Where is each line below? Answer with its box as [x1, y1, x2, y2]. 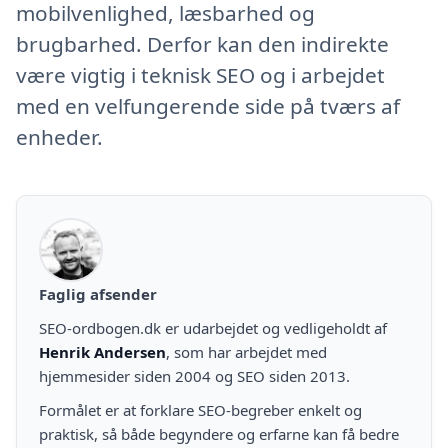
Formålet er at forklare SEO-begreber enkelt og [39, 399, 362, 420]
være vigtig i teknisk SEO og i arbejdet [16, 60, 385, 89]
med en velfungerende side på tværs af [16, 91, 400, 120]
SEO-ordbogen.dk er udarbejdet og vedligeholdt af [39, 317, 387, 338]
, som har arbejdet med [166, 341, 327, 362]
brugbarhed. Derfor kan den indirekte [16, 29, 389, 58]
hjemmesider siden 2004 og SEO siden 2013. [39, 365, 350, 386]
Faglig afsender [39, 283, 157, 304]
